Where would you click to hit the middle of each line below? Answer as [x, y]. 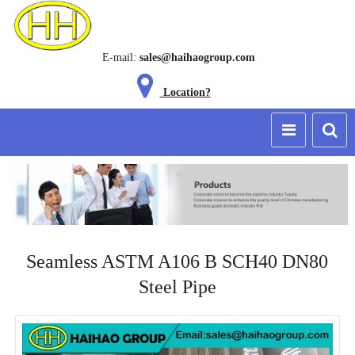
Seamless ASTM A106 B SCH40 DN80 [177, 262]
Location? [185, 92]
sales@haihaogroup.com [197, 57]
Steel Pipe [177, 287]
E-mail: [119, 57]
